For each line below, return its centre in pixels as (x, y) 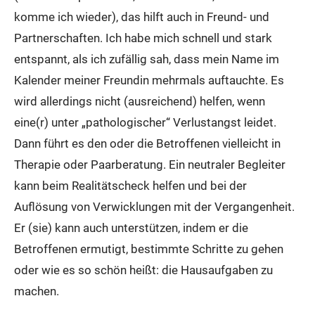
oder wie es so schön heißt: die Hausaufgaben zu (143, 270)
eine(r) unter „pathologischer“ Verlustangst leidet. (145, 122)
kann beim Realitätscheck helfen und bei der (130, 186)
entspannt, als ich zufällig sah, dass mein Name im (147, 59)
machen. (37, 291)
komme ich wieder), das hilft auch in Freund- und (142, 17)
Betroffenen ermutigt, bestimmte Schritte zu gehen (149, 249)
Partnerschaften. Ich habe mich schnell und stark (143, 38)
